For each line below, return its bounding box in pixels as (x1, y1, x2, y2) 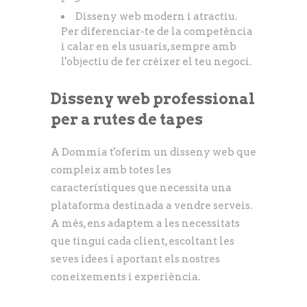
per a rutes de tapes (51, 110, 203, 128)
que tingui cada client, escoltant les (51, 235, 234, 247)
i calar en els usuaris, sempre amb (61, 40, 236, 53)
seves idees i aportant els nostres (51, 253, 220, 265)
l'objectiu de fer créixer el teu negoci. (61, 56, 251, 68)
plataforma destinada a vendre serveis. (51, 199, 252, 212)
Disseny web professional (51, 90, 255, 108)
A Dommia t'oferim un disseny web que (51, 146, 256, 158)
